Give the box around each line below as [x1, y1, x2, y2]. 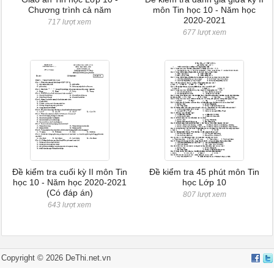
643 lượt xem [48, 201, 92, 209]
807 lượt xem [182, 190, 226, 199]
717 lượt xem [48, 18, 92, 26]
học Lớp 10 [182, 177, 227, 187]
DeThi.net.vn [63, 253, 111, 262]
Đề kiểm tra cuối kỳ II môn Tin [12, 167, 127, 177]
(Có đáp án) [46, 188, 93, 198]
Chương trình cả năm [28, 5, 111, 15]
